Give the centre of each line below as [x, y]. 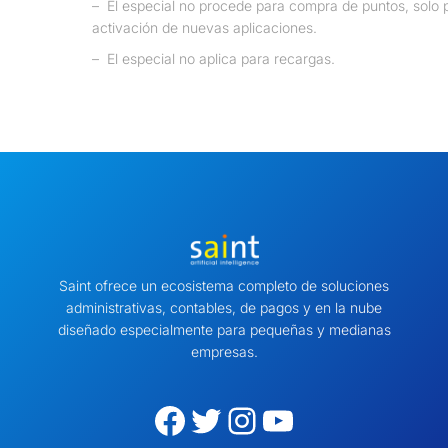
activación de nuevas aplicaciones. [204, 28]
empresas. [224, 352]
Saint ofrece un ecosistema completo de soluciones [224, 286]
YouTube [268, 419]
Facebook [159, 419]
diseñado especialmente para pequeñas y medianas [224, 330]
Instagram [238, 419]
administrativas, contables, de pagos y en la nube [224, 308]
